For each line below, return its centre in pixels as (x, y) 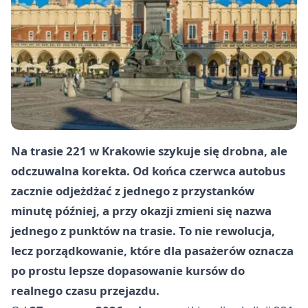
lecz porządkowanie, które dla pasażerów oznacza (152, 250)
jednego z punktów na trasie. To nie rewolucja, (143, 230)
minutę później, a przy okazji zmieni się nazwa (141, 210)
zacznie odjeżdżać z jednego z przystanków (133, 190)
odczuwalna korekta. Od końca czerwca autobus (148, 170)
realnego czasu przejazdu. (85, 290)
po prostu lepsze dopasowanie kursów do (128, 270)
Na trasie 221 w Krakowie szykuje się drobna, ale (149, 151)
